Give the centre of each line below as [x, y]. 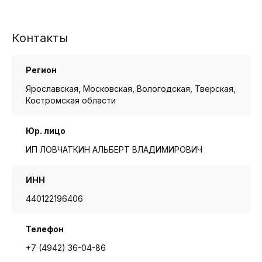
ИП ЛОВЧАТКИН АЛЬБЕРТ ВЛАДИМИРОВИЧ [114, 149]
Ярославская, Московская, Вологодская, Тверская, [131, 88]
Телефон [45, 229]
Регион [41, 70]
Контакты [40, 38]
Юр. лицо [46, 130]
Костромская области [71, 100]
